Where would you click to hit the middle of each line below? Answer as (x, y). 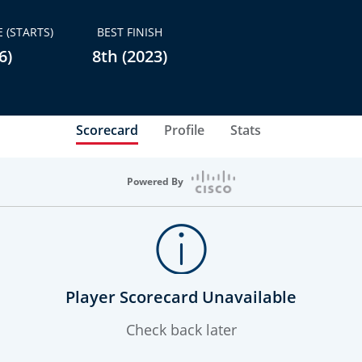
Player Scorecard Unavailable (181, 297)
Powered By (156, 181)
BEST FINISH (130, 32)
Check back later (181, 330)
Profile (184, 130)
